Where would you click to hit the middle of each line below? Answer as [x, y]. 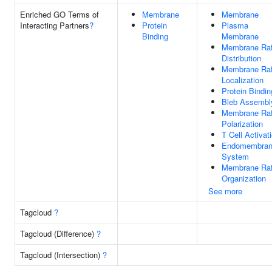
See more [225, 191]
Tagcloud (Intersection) [61, 255]
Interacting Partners [55, 25]
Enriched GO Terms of [59, 14]
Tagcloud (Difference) [58, 233]
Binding [155, 36]
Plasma [235, 25]
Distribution [241, 58]
